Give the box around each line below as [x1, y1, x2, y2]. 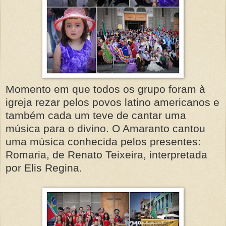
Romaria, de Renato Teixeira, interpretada [6, 148, 207, 160]
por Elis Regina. [6, 161, 82, 174]
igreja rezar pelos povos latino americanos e [6, 96, 219, 108]
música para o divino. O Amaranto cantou [6, 122, 205, 134]
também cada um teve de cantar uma [6, 109, 186, 121]
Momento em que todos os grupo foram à [6, 83, 205, 95]
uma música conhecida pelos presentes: [6, 135, 201, 147]
